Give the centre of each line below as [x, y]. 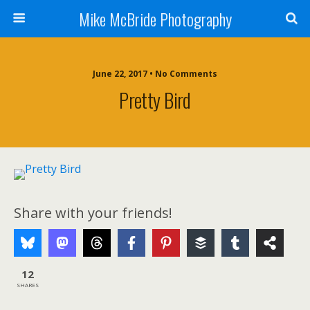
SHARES [28, 284]
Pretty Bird [155, 100]
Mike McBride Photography [155, 19]
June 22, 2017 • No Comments [155, 74]
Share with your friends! [93, 213]
